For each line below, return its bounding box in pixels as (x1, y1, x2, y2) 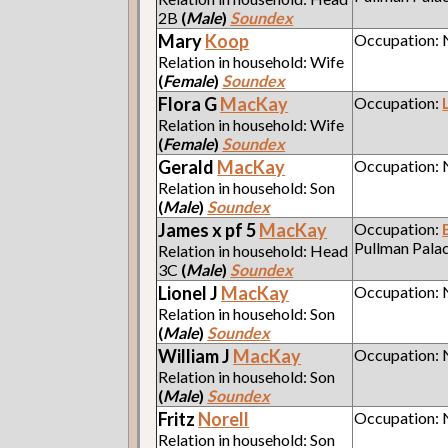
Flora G (158, 92, 221, 115)
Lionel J (158, 281, 222, 304)
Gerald (158, 155, 218, 178)
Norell (198, 407, 250, 430)
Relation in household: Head (158, 240, 349, 260)
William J (158, 344, 234, 367)
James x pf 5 (158, 218, 260, 241)
